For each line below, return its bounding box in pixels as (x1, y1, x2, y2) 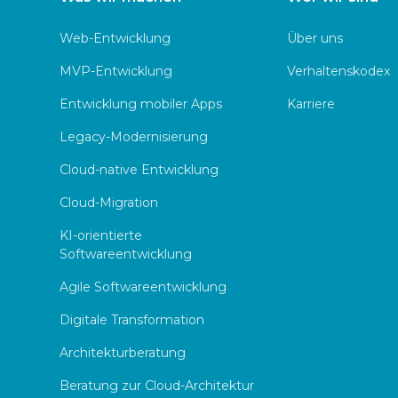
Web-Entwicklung (60, 30, 171, 47)
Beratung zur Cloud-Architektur (60, 378, 255, 394)
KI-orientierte (60, 227, 143, 244)
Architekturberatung (60, 345, 187, 362)
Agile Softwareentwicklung (60, 279, 227, 296)
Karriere (286, 96, 335, 113)
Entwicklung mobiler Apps (60, 96, 223, 113)
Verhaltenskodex (286, 63, 390, 80)
